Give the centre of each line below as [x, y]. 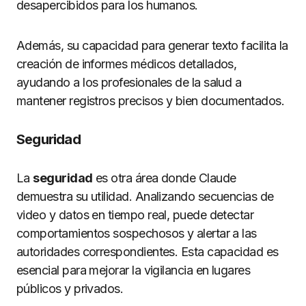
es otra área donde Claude [164, 178]
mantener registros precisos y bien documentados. [151, 101]
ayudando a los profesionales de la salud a [129, 82]
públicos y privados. [70, 289]
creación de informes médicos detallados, [127, 64]
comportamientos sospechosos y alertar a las [137, 233]
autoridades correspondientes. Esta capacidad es [148, 252]
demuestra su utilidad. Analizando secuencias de [145, 196]
